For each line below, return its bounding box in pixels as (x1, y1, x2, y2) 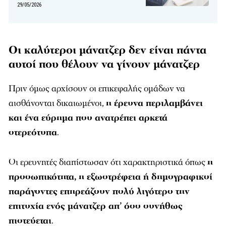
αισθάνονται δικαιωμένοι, (9, 97, 106, 109)
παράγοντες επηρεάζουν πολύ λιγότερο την (9, 186, 190, 198)
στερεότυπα (9, 127, 57, 139)
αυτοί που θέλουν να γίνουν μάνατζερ (9, 57, 200, 72)
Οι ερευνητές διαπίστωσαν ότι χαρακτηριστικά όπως (9, 156, 207, 168)
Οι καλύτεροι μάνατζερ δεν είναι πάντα (9, 43, 206, 58)
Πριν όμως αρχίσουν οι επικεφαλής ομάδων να (9, 83, 185, 95)
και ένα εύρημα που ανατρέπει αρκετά (9, 112, 167, 124)
